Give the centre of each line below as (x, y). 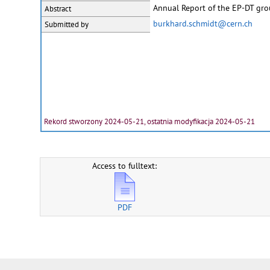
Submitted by (67, 25)
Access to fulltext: (125, 166)
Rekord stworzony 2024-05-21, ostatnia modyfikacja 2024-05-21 (149, 122)
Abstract (58, 9)
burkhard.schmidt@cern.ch (203, 24)
